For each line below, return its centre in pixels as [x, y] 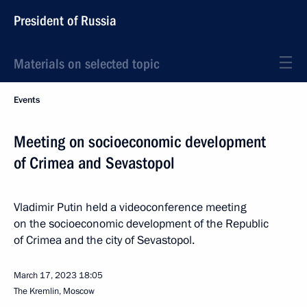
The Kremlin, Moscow [54, 291]
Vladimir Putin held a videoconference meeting [130, 207]
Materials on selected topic [86, 64]
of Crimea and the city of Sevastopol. [104, 240]
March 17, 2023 [45, 275]
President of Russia [65, 21]
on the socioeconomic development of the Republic [141, 224]
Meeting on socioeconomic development [140, 142]
